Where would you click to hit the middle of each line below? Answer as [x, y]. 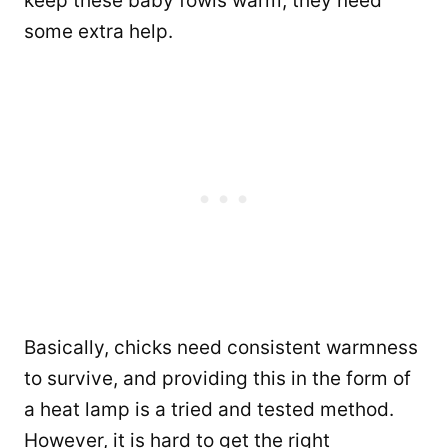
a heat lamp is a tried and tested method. [209, 409]
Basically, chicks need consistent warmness [221, 347]
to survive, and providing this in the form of [217, 378]
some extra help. [98, 31]
